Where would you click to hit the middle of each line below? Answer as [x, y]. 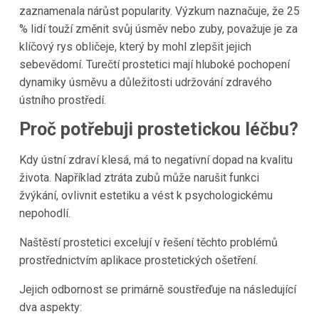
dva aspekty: [50, 307]
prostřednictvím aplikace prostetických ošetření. [138, 260]
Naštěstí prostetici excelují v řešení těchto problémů [148, 242]
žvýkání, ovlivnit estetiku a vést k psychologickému [146, 195]
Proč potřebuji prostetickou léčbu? [158, 130]
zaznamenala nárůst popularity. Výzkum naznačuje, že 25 [159, 11]
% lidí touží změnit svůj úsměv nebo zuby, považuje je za [158, 29]
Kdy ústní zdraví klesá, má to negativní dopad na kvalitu [156, 159]
